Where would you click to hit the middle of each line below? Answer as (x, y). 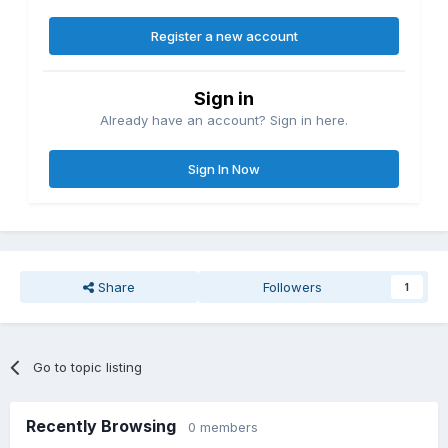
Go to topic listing (88, 366)
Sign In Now (224, 168)
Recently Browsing (107, 425)
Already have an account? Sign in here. (224, 119)
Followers (293, 286)
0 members (223, 426)
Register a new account (224, 35)
